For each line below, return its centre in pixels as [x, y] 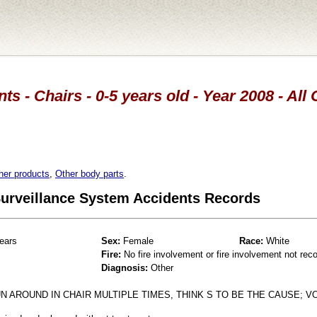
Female [137, 241]
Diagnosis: [125, 267]
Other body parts [90, 173]
